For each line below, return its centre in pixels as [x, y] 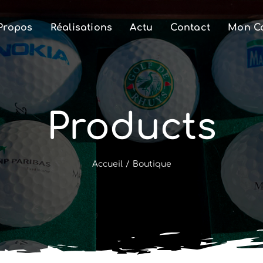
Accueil [107, 164]
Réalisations [81, 28]
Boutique [152, 164]
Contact [190, 28]
